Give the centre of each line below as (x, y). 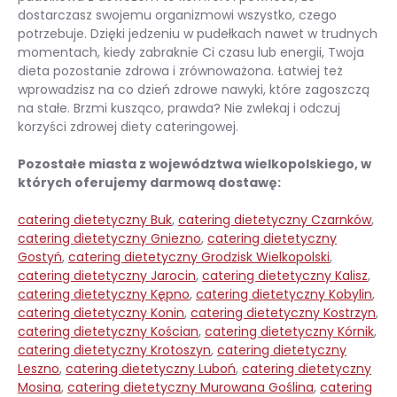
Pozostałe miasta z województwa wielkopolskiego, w (195, 163)
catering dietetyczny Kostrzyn (283, 312)
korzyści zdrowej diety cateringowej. (128, 126)
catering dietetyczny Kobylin (284, 294)
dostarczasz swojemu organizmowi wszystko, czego (177, 15)
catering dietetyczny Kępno (104, 294)
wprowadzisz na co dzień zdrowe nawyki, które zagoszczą (194, 89)
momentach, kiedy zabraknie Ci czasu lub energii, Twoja (191, 52)
